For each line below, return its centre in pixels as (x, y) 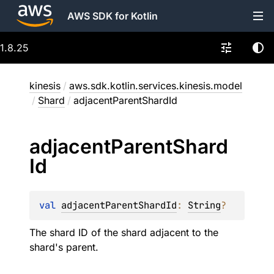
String (204, 205)
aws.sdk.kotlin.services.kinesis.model (156, 86)
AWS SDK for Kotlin (113, 16)
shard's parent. (64, 247)
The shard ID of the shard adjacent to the (124, 232)
